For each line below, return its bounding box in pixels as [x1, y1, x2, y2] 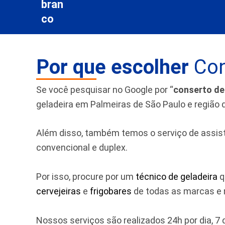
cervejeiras [36, 186, 81, 197]
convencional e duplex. [36, 142, 128, 153]
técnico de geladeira [136, 171, 217, 182]
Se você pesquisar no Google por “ [36, 84, 173, 95]
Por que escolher [36, 55, 189, 79]
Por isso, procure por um [36, 171, 136, 182]
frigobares [90, 186, 132, 197]
